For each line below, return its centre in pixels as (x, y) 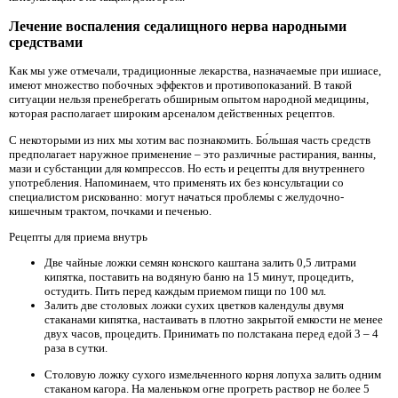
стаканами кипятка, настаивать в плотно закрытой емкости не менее (214, 320)
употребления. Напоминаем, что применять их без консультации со (176, 182)
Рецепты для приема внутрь (78, 237)
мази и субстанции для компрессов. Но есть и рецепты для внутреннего (187, 168)
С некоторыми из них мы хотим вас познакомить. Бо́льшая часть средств (190, 139)
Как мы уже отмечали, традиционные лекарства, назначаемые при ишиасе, (195, 71)
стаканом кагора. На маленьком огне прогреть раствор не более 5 (207, 388)
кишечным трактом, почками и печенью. (110, 211)
